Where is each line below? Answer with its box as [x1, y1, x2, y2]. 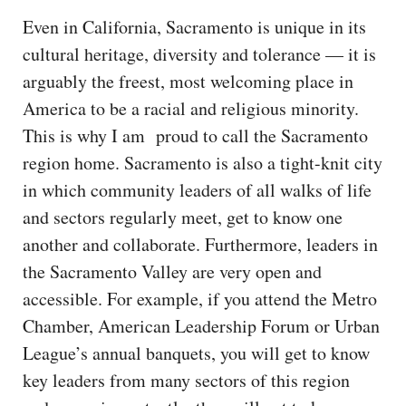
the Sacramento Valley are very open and [23, 258, 322, 284]
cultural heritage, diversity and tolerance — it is [23, 41, 376, 66]
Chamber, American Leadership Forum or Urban [23, 313, 380, 338]
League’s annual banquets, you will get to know [23, 340, 370, 365]
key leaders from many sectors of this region [23, 367, 350, 392]
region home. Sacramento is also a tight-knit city [23, 150, 382, 175]
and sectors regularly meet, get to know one [23, 204, 343, 229]
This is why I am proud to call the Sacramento [23, 122, 368, 148]
